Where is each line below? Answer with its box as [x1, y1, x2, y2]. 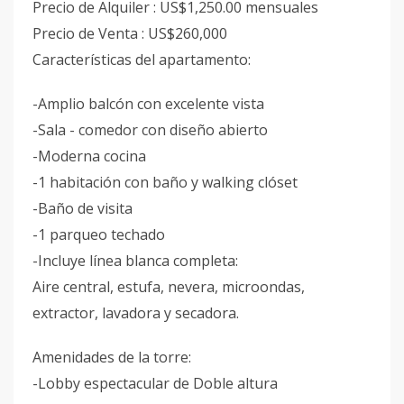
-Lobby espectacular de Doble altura [32, 373, 278, 393]
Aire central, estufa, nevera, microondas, [32, 277, 305, 297]
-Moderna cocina [32, 146, 146, 166]
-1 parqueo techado [32, 225, 165, 244]
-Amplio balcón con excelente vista [32, 94, 264, 114]
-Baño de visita [32, 198, 133, 218]
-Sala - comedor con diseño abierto [32, 120, 268, 140]
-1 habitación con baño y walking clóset [32, 172, 298, 192]
